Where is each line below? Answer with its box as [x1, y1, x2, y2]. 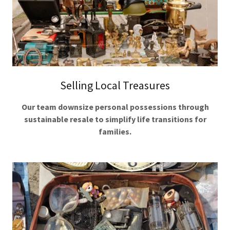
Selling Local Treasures [60, 78, 170, 93]
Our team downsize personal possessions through [21, 102, 209, 112]
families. [99, 126, 131, 137]
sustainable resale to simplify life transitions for [24, 114, 206, 125]
